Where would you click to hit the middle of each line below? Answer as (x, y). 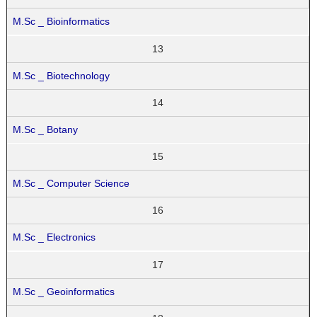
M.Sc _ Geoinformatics (64, 292)
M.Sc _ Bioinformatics (62, 21)
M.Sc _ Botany (46, 129)
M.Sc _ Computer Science (71, 184)
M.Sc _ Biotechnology (62, 75)
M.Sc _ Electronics (54, 237)
